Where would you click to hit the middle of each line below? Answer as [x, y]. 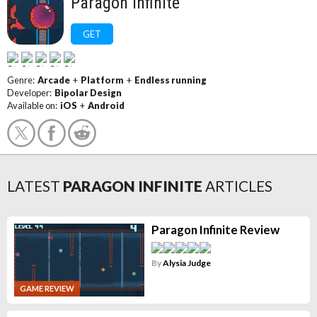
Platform [102, 80]
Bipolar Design [88, 93]
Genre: [22, 80]
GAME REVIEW [47, 289]
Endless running [171, 80]
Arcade [54, 80]
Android [106, 105]
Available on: [34, 105]
